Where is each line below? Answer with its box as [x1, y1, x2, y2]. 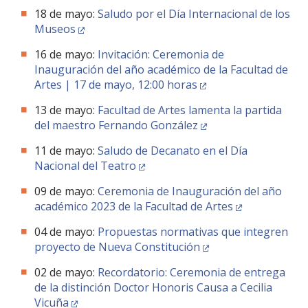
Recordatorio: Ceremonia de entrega [98, 265, 285, 280]
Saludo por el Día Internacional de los [98, 6, 290, 21]
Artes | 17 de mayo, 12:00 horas [34, 77, 197, 92]
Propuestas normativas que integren [98, 224, 288, 239]
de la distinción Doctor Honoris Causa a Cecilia [34, 280, 272, 295]
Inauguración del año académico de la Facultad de [34, 62, 288, 77]
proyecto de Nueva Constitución [34, 239, 200, 254]
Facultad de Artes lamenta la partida [98, 102, 282, 118]
